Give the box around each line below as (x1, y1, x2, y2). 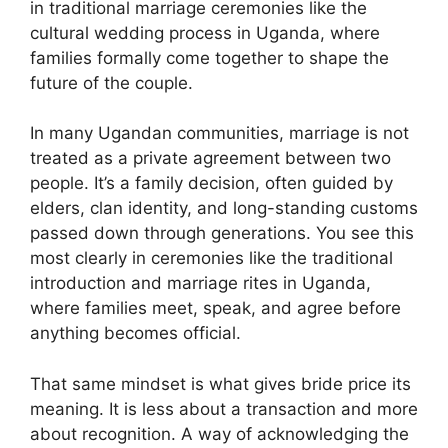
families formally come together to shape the (30, 47, 389, 68)
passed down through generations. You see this (30, 223, 414, 244)
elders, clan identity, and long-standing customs (30, 198, 418, 219)
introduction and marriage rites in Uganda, (30, 273, 371, 294)
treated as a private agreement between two (30, 148, 391, 169)
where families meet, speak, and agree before (30, 298, 401, 319)
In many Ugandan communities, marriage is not (30, 123, 409, 144)
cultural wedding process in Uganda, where (30, 22, 380, 43)
